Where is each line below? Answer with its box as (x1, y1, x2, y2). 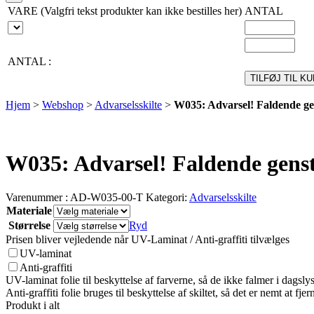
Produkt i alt (6, 299, 60, 312)
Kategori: (146, 191, 189, 204)
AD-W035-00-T (70, 191, 143, 204)
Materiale (6, 205, 52, 217)
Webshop (42, 99, 83, 111)
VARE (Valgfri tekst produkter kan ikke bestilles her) (8, 5, 242, 18)
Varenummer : (6, 191, 70, 204)
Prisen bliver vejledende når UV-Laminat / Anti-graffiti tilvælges (6, 233, 289, 246)
